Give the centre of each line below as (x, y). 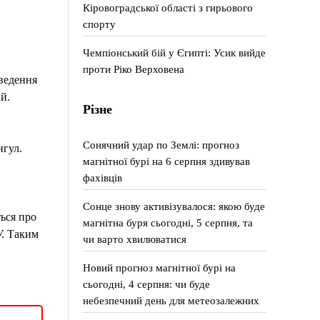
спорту (100, 24)
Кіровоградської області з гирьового (168, 7)
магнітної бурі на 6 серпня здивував (167, 161)
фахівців (103, 177)
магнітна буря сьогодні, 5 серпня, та (168, 222)
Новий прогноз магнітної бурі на (160, 267)
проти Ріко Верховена (134, 69)
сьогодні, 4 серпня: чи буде (147, 284)
